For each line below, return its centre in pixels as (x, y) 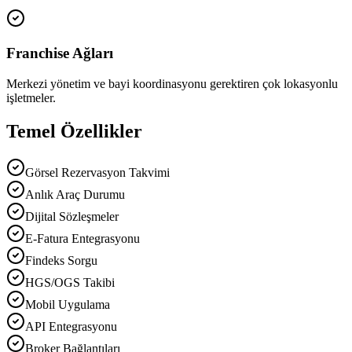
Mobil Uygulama (68, 304)
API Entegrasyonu (71, 326)
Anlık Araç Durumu (75, 194)
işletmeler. (31, 98)
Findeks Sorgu (61, 260)
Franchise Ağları (60, 53)
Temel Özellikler (74, 131)
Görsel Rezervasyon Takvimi (97, 172)
